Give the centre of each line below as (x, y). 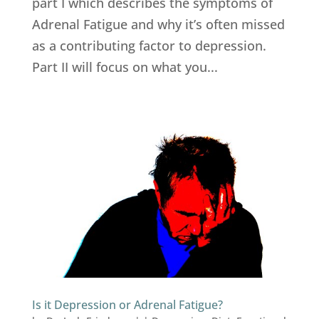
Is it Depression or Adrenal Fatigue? (127, 305)
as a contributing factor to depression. (149, 46)
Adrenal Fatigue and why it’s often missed (158, 25)
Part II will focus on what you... (125, 67)
